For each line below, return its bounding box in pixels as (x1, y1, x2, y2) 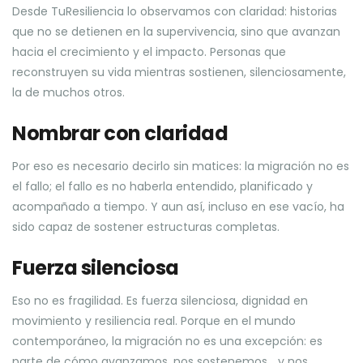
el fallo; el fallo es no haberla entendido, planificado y (12, 178, 313, 194)
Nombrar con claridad (12, 120, 228, 147)
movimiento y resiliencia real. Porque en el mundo (12, 313, 296, 329)
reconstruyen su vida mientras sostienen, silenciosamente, (12, 64, 346, 80)
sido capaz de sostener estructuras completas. (12, 219, 280, 235)
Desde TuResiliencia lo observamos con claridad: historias (12, 3, 337, 19)
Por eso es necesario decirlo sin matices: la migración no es (12, 158, 349, 174)
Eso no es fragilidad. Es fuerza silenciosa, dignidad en (12, 293, 308, 309)
